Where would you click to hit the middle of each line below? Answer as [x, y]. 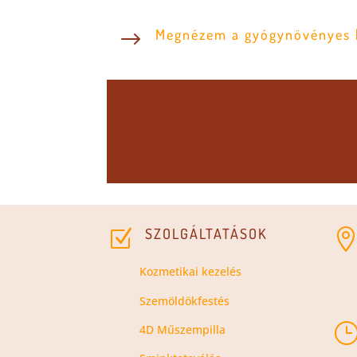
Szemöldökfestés [184, 300]
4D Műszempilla [182, 330]
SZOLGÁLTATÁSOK [206, 233]
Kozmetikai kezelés [190, 272]
